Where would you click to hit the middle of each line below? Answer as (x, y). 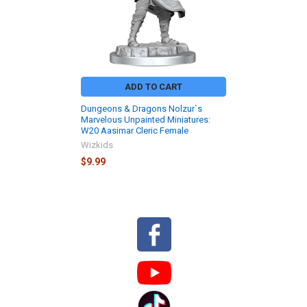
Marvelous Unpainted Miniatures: (146, 119)
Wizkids (97, 145)
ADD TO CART (153, 86)
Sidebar (32, 245)
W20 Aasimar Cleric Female (135, 130)
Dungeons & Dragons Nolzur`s (142, 108)
